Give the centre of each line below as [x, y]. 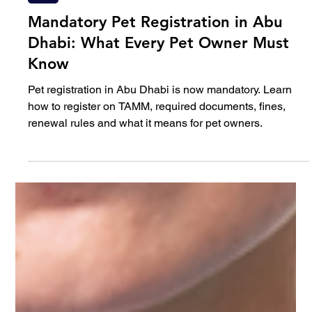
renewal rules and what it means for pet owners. [146, 235]
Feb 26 [41, 80]
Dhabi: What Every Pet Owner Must [159, 155]
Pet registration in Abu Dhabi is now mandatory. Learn [160, 201]
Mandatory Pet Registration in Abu [156, 134]
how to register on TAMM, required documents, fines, [157, 218]
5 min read [87, 80]
